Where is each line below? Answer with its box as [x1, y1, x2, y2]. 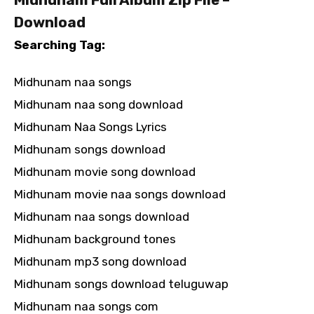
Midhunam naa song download [14, 97, 183, 111]
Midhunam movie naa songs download [14, 186, 226, 201]
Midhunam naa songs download [14, 209, 189, 224]
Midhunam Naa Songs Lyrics [14, 119, 167, 134]
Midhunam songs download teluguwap [14, 276, 228, 291]
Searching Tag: [14, 37, 105, 52]
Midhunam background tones [14, 231, 176, 246]
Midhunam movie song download [14, 164, 196, 179]
